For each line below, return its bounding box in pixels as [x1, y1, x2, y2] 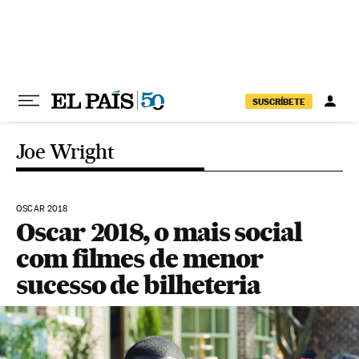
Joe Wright [16, 139, 114, 163]
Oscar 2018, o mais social [16, 216, 303, 248]
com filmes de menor [16, 243, 264, 274]
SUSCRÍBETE [252, 95, 305, 107]
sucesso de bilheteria [16, 269, 261, 301]
